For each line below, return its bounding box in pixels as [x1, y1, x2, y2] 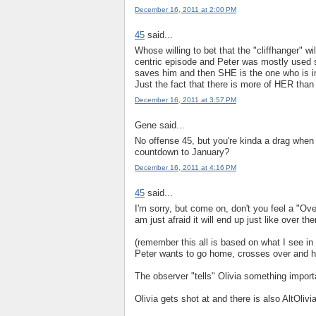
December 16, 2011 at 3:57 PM [135, 96, 236, 104]
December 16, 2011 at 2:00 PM [135, 6, 236, 14]
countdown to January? [135, 147, 229, 158]
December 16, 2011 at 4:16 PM [135, 164, 236, 172]
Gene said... [135, 119, 185, 130]
